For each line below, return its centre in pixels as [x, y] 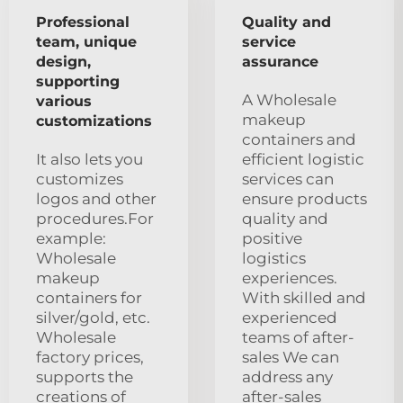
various [64, 102]
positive [272, 239]
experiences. [290, 278]
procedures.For [95, 219]
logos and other [96, 199]
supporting [78, 82]
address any [287, 377]
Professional [83, 22]
